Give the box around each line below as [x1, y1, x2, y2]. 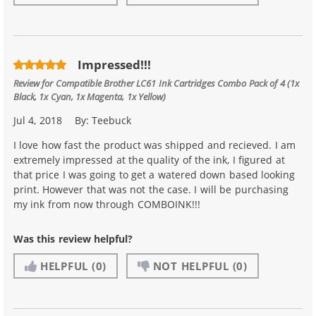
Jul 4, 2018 [13, 113, 62, 127]
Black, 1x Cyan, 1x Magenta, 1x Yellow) [13, 90, 166, 102]
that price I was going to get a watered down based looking [13, 167, 295, 181]
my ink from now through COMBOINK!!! [13, 197, 200, 211]
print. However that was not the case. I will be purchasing [13, 182, 288, 196]
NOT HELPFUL [152, 258, 229, 273]
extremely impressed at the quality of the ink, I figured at [13, 152, 285, 166]
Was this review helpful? [13, 231, 133, 245]
